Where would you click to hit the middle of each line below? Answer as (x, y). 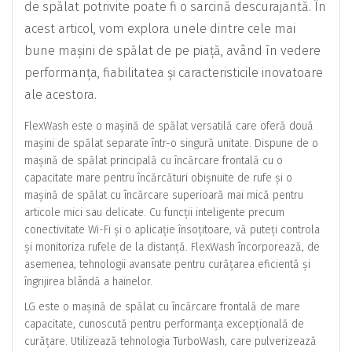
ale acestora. (60, 95)
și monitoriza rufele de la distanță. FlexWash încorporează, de (172, 247)
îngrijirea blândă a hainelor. (88, 282)
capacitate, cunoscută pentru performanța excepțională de (164, 324)
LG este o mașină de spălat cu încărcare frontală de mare (162, 307)
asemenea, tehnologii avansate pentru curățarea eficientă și (167, 264)
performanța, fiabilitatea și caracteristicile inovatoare (174, 73)
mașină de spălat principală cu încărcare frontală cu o (154, 161)
